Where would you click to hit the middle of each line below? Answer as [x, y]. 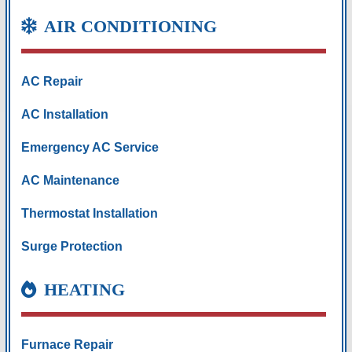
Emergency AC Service [90, 147]
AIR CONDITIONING [130, 26]
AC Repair [51, 81]
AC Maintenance [70, 180]
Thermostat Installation [89, 213]
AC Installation [64, 114]
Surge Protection [71, 246]
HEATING [84, 289]
